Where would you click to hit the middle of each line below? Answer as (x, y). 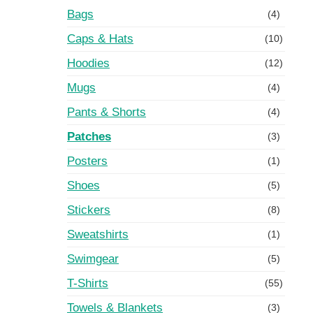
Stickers (89, 210)
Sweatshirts (98, 235)
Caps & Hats (100, 39)
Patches (89, 137)
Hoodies (88, 64)
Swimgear (93, 259)
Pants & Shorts (107, 112)
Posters (87, 161)
